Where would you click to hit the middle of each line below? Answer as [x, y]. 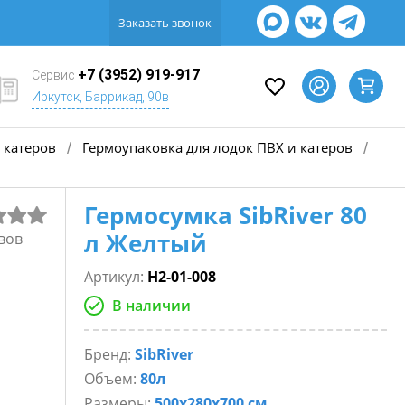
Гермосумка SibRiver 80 [225, 215]
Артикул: [115, 277]
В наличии [151, 305]
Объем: [112, 379]
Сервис [55, 75]
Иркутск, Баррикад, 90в [100, 97]
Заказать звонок [165, 23]
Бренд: [109, 354]
